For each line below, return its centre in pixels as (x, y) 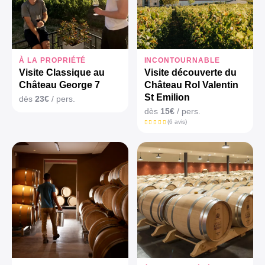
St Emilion (167, 97)
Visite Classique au (62, 72)
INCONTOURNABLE (182, 60)
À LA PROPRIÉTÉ (53, 60)
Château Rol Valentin (191, 85)
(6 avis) (177, 121)
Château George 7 (59, 85)
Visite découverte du (190, 72)
